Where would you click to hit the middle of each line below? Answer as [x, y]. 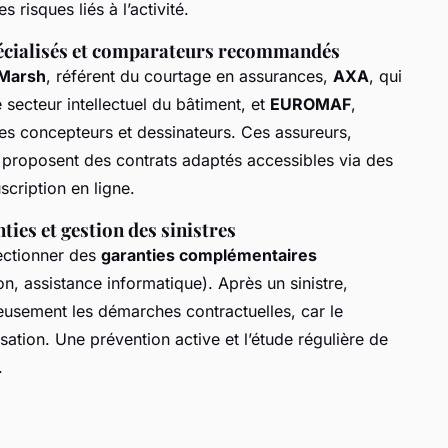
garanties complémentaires [209, 254]
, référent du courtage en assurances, [189, 75]
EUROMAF [310, 103]
